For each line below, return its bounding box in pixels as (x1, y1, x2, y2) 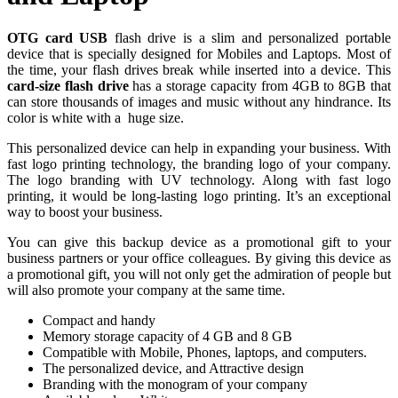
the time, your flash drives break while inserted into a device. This (7, 62, 391, 78)
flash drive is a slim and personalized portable (107, 30, 392, 46)
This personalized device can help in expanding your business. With (7, 140, 391, 156)
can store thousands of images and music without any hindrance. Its (7, 94, 391, 110)
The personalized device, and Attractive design (43, 361, 304, 377)
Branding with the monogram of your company (43, 377, 307, 393)
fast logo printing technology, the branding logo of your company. (7, 156, 391, 172)
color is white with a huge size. (7, 110, 184, 126)
